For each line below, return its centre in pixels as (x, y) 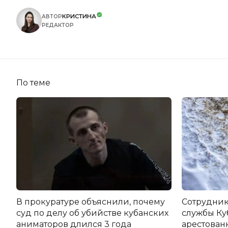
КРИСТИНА (79, 16)
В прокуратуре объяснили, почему (91, 202)
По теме (33, 82)
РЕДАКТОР (58, 25)
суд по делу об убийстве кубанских (92, 213)
